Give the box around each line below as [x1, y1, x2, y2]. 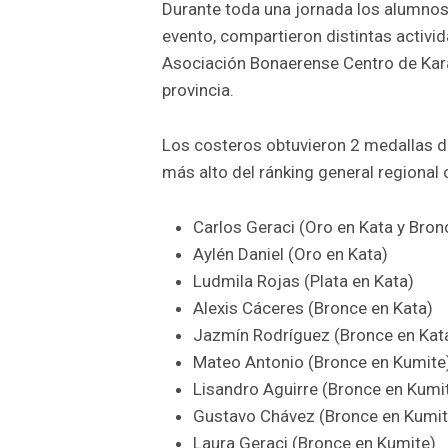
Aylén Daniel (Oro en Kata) [192, 243, 388, 264]
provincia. [162, 79, 234, 100]
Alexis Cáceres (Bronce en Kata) [192, 297, 433, 318]
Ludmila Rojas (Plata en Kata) [192, 270, 414, 291]
